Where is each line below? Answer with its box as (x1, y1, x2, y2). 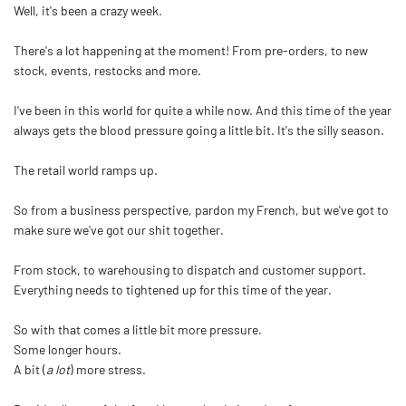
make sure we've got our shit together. (14, 221, 224, 237)
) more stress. (70, 361, 146, 377)
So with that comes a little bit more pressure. (14, 321, 262, 337)
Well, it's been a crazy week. (14, 2, 162, 18)
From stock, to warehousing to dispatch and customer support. (14, 261, 366, 277)
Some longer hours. (14, 341, 121, 357)
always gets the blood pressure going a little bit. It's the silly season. (14, 121, 384, 138)
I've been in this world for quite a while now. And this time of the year (14, 101, 391, 118)
